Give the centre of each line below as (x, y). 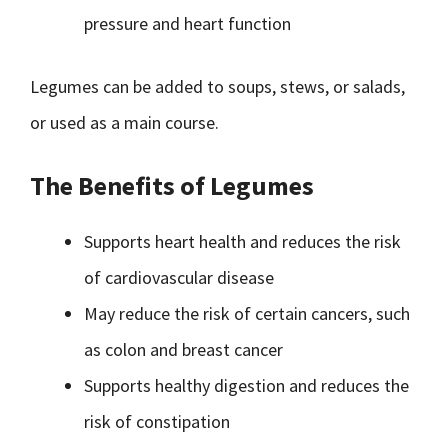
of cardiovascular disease (179, 277)
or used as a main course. (124, 122)
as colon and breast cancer (183, 349)
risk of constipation (157, 421)
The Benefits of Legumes (172, 185)
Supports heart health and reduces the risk (242, 241)
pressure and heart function (187, 23)
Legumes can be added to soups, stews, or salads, (217, 86)
